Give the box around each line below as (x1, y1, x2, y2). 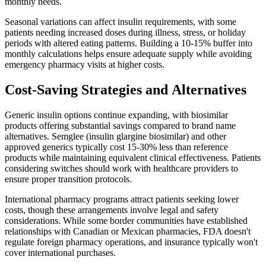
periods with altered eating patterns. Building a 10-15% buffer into (5, 37, 252, 48)
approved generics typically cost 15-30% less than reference (5, 141, 228, 152)
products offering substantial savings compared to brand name (5, 120, 236, 131)
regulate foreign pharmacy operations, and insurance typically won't (5, 236, 258, 247)
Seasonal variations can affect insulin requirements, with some (5, 16, 236, 27)
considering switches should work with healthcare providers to (5, 163, 238, 173)
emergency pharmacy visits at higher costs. (5, 59, 164, 69)
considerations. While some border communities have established (5, 215, 248, 226)
